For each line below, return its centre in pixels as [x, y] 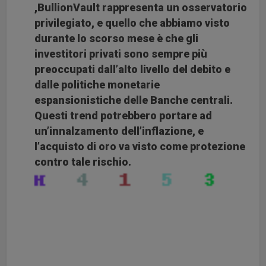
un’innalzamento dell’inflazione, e [119, 131]
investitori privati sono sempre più [121, 54]
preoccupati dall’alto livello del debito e [133, 69]
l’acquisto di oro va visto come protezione [140, 147]
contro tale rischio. [83, 162]
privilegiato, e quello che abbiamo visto [132, 23]
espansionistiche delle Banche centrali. [134, 100]
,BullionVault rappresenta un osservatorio [141, 8]
